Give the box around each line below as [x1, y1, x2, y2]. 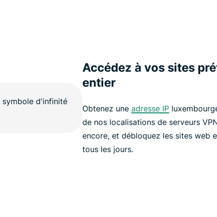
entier [82, 76, 116, 90]
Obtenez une [82, 104, 131, 114]
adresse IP [131, 104, 169, 114]
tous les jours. [82, 144, 133, 155]
